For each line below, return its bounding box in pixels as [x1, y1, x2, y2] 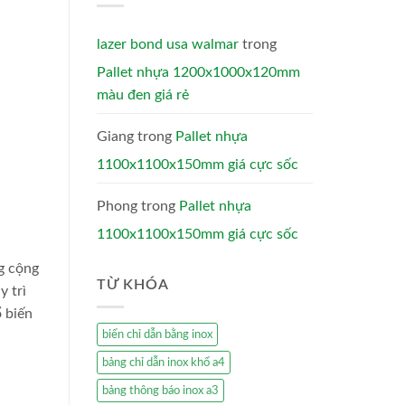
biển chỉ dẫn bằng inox [102, 329, 212, 341]
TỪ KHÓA [97, 277, 169, 292]
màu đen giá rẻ [97, 87, 189, 102]
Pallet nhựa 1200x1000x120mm [97, 64, 300, 80]
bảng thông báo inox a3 [102, 385, 219, 397]
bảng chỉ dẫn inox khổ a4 [102, 357, 225, 369]
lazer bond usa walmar [97, 36, 239, 52]
